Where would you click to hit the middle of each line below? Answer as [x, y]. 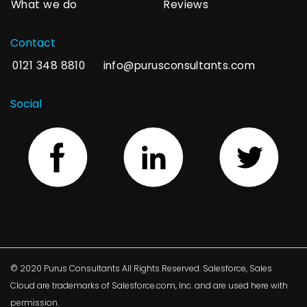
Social [26, 104]
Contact [33, 42]
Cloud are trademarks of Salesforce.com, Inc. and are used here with [149, 285]
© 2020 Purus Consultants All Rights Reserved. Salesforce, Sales [141, 268]
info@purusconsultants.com [179, 66]
